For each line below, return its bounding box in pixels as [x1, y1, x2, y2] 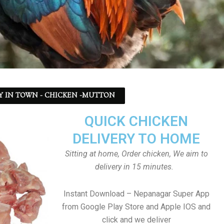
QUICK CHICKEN [84, 113, 188, 129]
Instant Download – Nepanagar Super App [63, 189, 209, 198]
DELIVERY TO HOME [72, 130, 200, 147]
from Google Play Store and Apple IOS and [62, 202, 210, 211]
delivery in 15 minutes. [95, 162, 177, 171]
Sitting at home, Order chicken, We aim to [64, 149, 208, 158]
